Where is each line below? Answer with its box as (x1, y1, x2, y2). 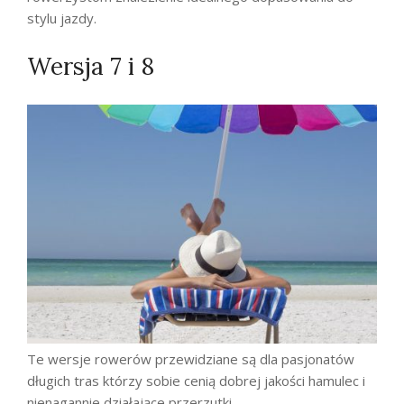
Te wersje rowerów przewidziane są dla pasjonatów (27, 350, 354, 369)
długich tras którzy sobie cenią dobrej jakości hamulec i (27, 372, 365, 390)
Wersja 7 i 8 (27, 50, 154, 81)
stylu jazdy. (27, 8, 96, 27)
